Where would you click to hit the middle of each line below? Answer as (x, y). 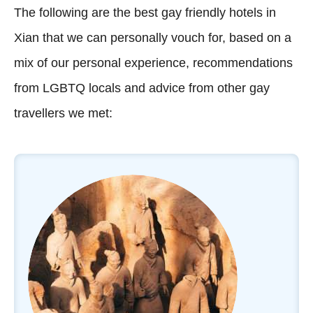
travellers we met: (63, 113)
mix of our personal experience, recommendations (153, 63)
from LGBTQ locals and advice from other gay (142, 88)
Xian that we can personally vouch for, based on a (153, 37)
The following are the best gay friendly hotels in (145, 12)
